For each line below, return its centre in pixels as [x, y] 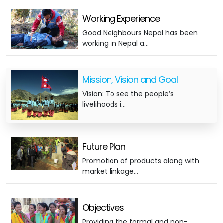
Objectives [103, 207]
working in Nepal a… [115, 43]
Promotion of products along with [140, 161]
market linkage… [110, 171]
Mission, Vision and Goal [130, 79]
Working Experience [121, 19]
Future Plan [104, 146]
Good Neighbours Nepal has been [140, 33]
